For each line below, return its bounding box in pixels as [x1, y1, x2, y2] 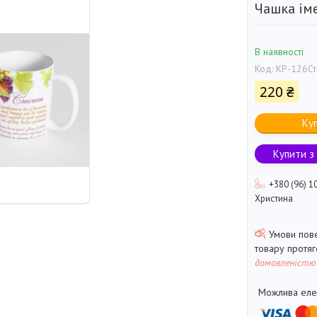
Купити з [273, 147, 314, 161]
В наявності [255, 45, 304, 59]
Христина [255, 192, 293, 205]
